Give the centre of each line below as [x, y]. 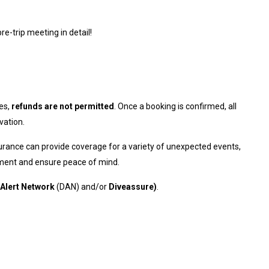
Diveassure [131, 186]
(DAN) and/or [82, 186]
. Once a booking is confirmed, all [175, 106]
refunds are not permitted [63, 106]
